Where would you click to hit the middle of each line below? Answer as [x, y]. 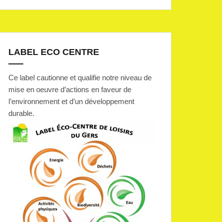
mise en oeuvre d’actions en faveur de [70, 89]
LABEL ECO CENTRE [54, 52]
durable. [21, 113]
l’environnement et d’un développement [71, 101]
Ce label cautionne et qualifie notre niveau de [80, 77]
